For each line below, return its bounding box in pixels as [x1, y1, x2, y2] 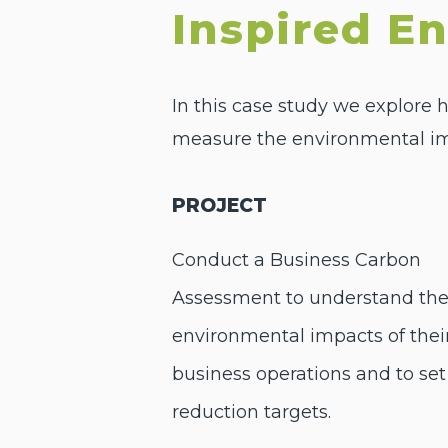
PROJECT [172, 194, 267, 217]
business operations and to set [172, 363, 446, 385]
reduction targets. [172, 401, 331, 423]
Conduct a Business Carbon [172, 249, 421, 271]
